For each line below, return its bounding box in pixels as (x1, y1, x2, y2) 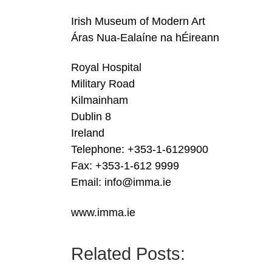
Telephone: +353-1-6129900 (71, 143, 208, 156)
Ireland (71, 127, 104, 140)
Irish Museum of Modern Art (71, 15, 205, 27)
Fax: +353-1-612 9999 (71, 160, 179, 172)
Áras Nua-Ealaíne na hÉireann (71, 31, 219, 44)
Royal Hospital (71, 61, 141, 74)
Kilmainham (71, 94, 128, 107)
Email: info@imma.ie (71, 176, 171, 189)
